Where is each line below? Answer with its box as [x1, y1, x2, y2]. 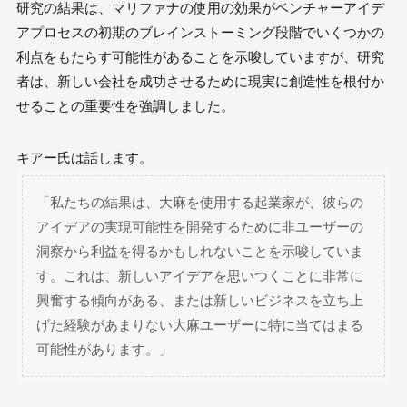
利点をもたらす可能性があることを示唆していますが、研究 [15, 48, 384, 65]
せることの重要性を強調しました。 [15, 97, 234, 114]
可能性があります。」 [36, 342, 174, 358]
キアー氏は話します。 [15, 149, 153, 165]
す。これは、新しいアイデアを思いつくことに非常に [36, 268, 364, 284]
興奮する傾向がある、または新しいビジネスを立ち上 [36, 293, 364, 309]
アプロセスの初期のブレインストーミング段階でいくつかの [15, 24, 384, 40]
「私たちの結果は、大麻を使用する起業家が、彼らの [36, 194, 364, 211]
